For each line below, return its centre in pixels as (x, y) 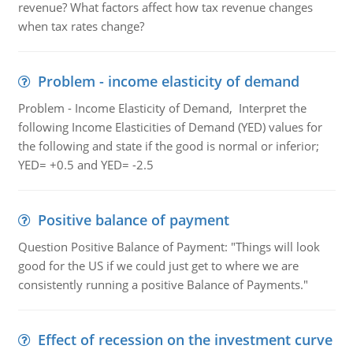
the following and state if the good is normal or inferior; (168, 146)
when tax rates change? (81, 26)
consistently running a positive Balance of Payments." (163, 284)
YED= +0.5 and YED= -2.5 (85, 165)
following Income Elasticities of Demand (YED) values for (170, 127)
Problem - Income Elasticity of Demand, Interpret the (162, 108)
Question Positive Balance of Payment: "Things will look (169, 247)
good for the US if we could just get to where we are (158, 266)
